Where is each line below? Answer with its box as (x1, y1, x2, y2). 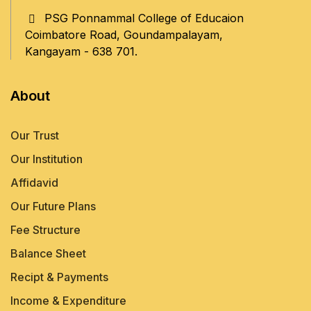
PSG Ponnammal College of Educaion (44, 11, 244, 25)
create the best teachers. (163, 31, 295, 44)
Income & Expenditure (10, 294, 126, 308)
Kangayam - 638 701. (25, 44, 137, 58)
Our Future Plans (10, 199, 96, 213)
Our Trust (10, 128, 59, 142)
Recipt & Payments (10, 270, 108, 284)
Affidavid (10, 176, 58, 190)
